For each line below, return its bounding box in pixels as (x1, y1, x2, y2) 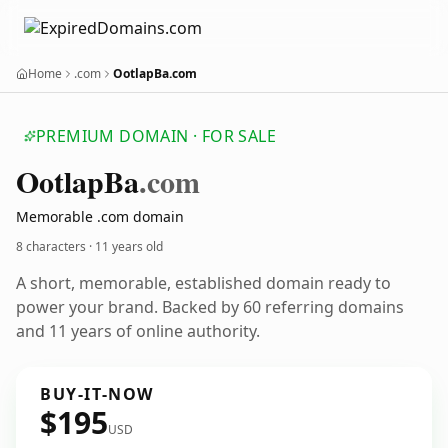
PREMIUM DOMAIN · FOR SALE (36, 125, 276, 147)
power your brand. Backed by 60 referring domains (16, 296, 404, 318)
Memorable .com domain (16, 207, 184, 226)
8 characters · (16, 238, 95, 255)
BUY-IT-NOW (40, 383, 154, 405)
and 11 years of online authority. (16, 320, 260, 342)
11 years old (95, 238, 163, 255)
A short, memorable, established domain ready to (16, 272, 391, 294)
